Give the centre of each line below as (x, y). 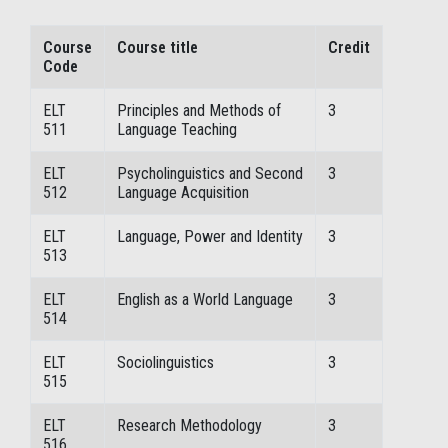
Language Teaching (177, 129)
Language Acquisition (183, 192)
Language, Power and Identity (210, 236)
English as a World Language (205, 299)
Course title (157, 47)
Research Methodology (189, 425)
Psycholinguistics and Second (210, 173)
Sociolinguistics (165, 362)
